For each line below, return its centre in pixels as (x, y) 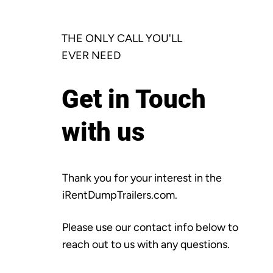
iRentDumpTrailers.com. (119, 195)
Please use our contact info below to (150, 227)
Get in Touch (134, 99)
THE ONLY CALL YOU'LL (122, 38)
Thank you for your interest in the (142, 178)
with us (104, 132)
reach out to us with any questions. (147, 244)
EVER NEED (91, 55)
